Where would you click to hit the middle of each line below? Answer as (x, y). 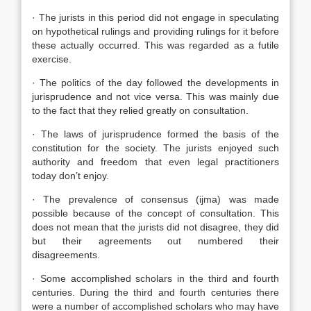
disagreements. (66, 255)
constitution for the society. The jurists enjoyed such (155, 148)
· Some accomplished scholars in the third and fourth (155, 278)
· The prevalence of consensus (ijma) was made (155, 199)
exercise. (52, 59)
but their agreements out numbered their (155, 241)
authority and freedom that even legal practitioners (155, 162)
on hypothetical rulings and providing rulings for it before (155, 31)
